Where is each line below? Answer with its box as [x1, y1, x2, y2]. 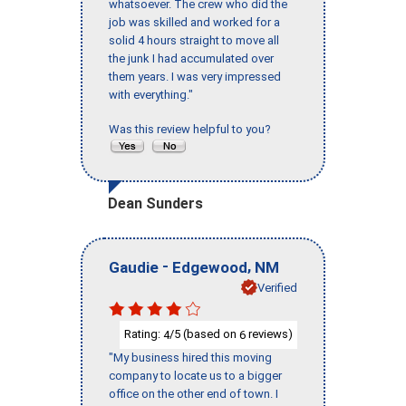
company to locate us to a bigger [109, 368, 282, 382]
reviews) [246, 327, 293, 342]
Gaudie [109, 257, 159, 276]
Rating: [124, 327, 163, 342]
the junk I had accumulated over [109, 52, 274, 66]
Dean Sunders [108, 195, 203, 213]
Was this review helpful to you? [109, 122, 276, 137]
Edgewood [172, 257, 247, 276]
